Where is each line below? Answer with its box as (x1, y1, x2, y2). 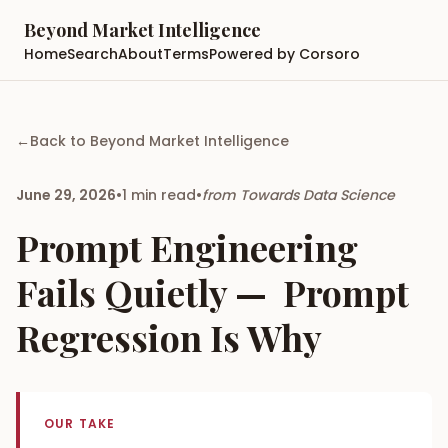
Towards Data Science (240, 185, 395, 205)
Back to (30, 131, 90, 151)
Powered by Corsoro (209, 44, 360, 64)
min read (127, 185, 196, 205)
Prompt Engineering (16, 223, 358, 271)
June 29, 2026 (16, 185, 116, 205)
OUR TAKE (44, 415, 116, 432)
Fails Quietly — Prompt (16, 268, 409, 316)
